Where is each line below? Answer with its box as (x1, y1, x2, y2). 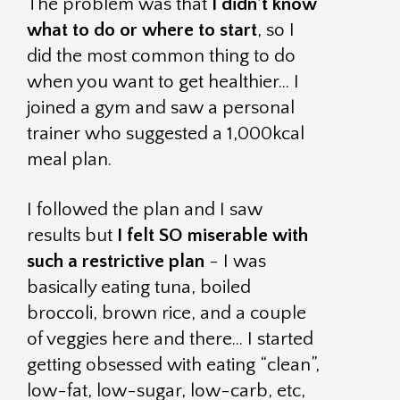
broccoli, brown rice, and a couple (27, 303, 306, 323)
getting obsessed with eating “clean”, (27, 354, 320, 375)
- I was (204, 251, 266, 271)
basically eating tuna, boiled (27, 277, 251, 297)
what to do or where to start (27, 20, 257, 40)
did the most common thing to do (27, 46, 296, 66)
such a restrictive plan (27, 251, 204, 271)
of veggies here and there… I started (27, 329, 313, 349)
